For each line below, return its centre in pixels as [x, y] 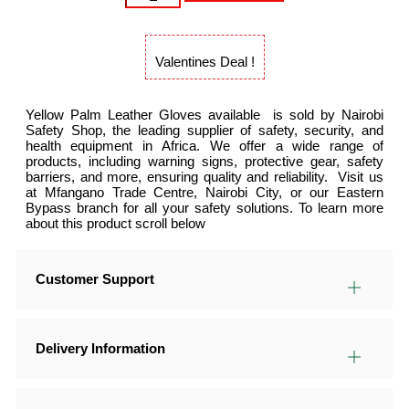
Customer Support [95, 279]
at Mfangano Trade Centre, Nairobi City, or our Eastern [204, 193]
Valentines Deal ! [204, 62]
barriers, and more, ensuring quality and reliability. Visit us [204, 177]
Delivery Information [100, 349]
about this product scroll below [115, 224]
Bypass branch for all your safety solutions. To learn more [204, 208]
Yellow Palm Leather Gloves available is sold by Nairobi [149, 115]
